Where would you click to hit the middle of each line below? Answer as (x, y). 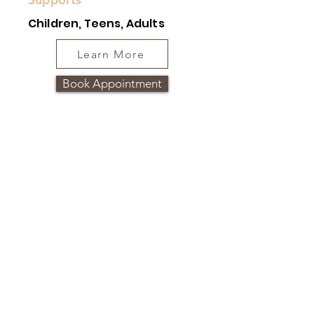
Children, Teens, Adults (96, 23)
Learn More (111, 54)
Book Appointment (112, 83)
